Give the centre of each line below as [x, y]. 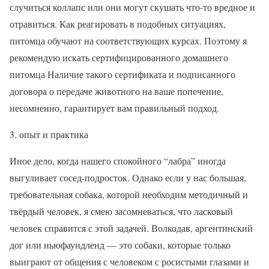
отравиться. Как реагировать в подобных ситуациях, [118, 24]
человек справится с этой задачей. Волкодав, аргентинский [131, 228]
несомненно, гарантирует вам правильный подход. [114, 108]
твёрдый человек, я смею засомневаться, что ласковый [121, 211]
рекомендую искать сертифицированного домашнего [119, 57]
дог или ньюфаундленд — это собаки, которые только [120, 245]
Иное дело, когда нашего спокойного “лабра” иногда [118, 161]
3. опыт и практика [49, 134]
